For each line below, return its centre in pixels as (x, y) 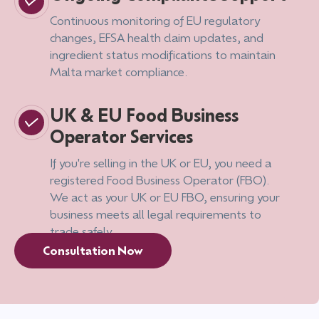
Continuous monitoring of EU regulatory (155, 20)
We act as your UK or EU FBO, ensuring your (165, 197)
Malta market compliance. (119, 71)
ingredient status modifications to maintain (163, 54)
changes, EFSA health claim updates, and (157, 37)
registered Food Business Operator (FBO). (160, 179)
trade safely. (82, 231)
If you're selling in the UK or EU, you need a (161, 162)
